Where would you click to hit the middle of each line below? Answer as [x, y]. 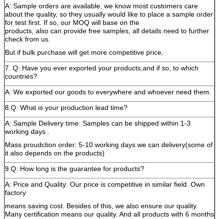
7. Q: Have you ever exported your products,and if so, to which [102, 68]
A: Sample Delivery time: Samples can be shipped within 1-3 [98, 123]
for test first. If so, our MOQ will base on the [72, 22]
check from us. [28, 39]
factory [15, 193]
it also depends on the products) [55, 153]
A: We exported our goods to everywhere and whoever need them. [108, 92]
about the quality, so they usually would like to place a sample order [109, 14]
